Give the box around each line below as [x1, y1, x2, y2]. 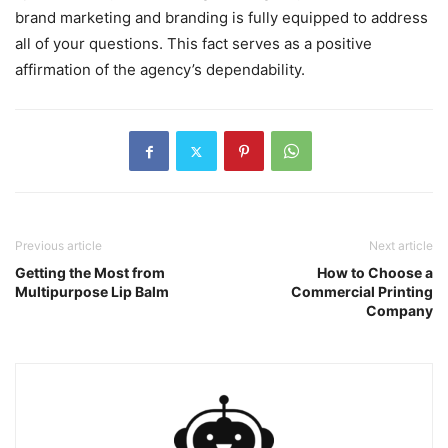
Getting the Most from [15, 264, 165, 282]
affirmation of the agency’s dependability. [15, 60, 305, 80]
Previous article [15, 238, 102, 254]
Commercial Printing [291, 283, 433, 301]
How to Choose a [317, 264, 433, 282]
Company [366, 302, 433, 320]
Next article [369, 238, 433, 254]
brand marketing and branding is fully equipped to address [15, 8, 428, 28]
